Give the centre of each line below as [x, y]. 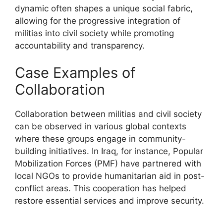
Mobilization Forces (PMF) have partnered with [108, 164]
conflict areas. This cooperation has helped [101, 188]
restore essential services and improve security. [110, 201]
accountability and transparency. [80, 45]
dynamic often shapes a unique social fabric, [104, 8]
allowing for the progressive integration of [98, 21]
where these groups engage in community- [100, 139]
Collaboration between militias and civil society [108, 114]
